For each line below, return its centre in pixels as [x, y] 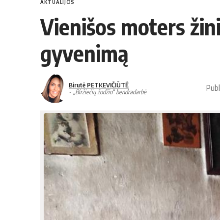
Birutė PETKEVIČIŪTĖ [99, 85]
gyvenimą [84, 53]
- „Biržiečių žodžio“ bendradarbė [108, 92]
